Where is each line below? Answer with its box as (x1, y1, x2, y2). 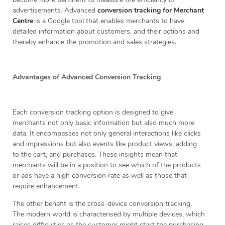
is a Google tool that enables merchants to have (33, 16, 184, 26)
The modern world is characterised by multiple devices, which (13, 209, 205, 219)
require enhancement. (13, 181, 80, 191)
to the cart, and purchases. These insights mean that (13, 150, 177, 160)
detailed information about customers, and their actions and (13, 27, 199, 37)
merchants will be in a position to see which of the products (13, 160, 201, 170)
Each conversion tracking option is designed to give (13, 107, 173, 118)
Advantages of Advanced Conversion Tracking (13, 72, 161, 82)
